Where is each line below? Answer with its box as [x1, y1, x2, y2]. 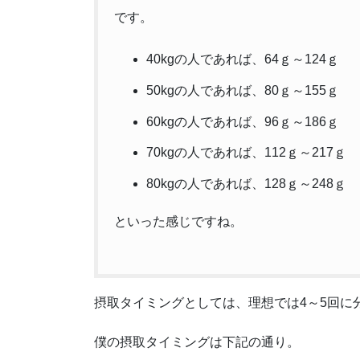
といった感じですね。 [114, 215, 243, 229]
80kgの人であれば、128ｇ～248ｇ [146, 177, 346, 191]
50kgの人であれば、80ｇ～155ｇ [146, 83, 339, 97]
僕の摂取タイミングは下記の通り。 [94, 334, 300, 349]
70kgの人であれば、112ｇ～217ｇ [146, 145, 346, 160]
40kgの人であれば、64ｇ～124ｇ [146, 52, 339, 67]
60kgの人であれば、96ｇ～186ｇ [146, 114, 339, 129]
